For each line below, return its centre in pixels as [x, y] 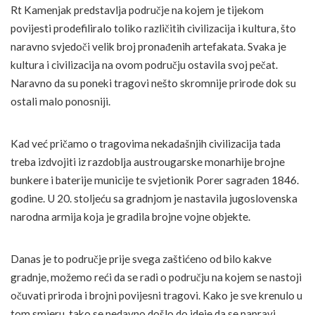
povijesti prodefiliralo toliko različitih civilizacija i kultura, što [153, 28]
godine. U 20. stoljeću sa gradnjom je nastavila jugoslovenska [154, 199]
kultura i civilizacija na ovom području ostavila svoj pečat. [144, 65]
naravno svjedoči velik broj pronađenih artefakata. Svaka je [148, 47]
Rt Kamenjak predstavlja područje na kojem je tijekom [137, 10]
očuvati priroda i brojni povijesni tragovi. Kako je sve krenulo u [156, 296]
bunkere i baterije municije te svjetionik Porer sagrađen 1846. [155, 180]
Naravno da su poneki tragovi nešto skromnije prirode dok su [153, 83]
